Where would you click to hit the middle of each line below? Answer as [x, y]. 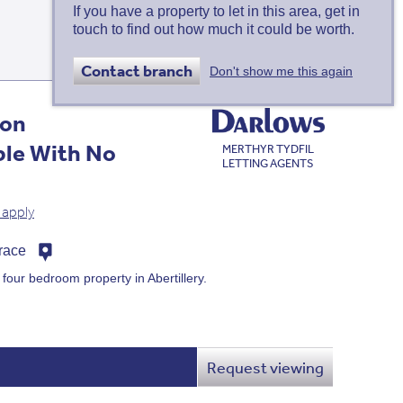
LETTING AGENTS [269, 164]
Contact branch [137, 71]
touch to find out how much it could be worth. [214, 30]
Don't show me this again [281, 71]
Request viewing [265, 367]
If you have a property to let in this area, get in [216, 12]
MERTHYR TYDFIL [269, 149]
